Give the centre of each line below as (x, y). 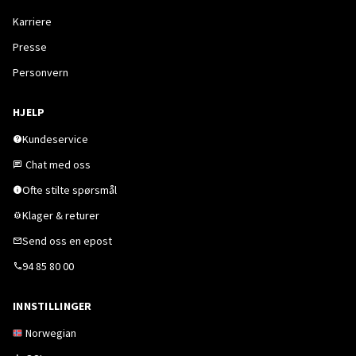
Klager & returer (61, 215)
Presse (30, 47)
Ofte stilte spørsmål (70, 190)
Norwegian (51, 333)
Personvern (41, 72)
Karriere (32, 21)
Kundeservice (55, 139)
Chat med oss (58, 164)
